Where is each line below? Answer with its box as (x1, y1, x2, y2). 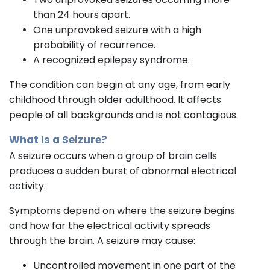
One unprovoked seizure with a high (33, 22, 201, 37)
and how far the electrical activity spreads (9, 218, 210, 233)
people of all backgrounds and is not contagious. (9, 107, 238, 122)
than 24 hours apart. (33, 7, 130, 22)
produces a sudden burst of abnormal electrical (9, 163, 236, 178)
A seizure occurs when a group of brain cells (9, 148, 217, 163)
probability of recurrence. (33, 37, 155, 52)
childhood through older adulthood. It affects (9, 92, 221, 107)
